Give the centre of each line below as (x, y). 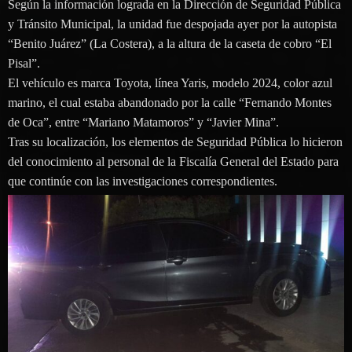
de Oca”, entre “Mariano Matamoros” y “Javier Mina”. (143, 122)
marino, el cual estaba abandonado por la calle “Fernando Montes (170, 102)
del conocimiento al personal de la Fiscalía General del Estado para (173, 161)
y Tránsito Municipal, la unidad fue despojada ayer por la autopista (172, 24)
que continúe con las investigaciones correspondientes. (143, 181)
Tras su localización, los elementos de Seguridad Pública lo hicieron (175, 141)
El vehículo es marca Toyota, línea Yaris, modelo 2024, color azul (170, 82)
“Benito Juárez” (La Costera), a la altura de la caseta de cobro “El (170, 43)
